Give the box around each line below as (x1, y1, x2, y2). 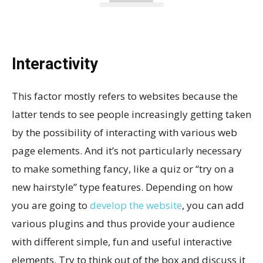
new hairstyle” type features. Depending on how (12, 180, 232, 194)
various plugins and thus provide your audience (12, 217, 235, 231)
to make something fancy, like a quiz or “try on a (12, 162, 234, 176)
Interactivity (12, 55, 98, 74)
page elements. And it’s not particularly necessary (12, 144, 242, 158)
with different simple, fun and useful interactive (12, 235, 232, 249)
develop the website (90, 198, 182, 213)
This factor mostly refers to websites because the (12, 89, 238, 103)
